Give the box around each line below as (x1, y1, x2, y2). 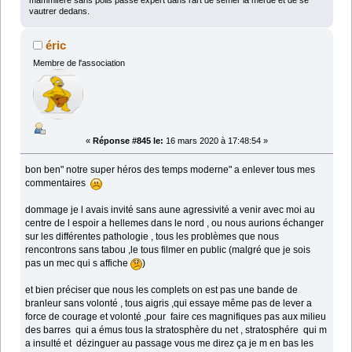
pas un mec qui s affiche (25, 258, 131, 269)
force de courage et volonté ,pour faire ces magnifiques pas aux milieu (25, 311, 327, 323)
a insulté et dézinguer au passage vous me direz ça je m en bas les (25, 338, 314, 350)
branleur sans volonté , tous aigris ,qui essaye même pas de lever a (25, 298, 313, 310)
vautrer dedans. (28, 6, 90, 16)
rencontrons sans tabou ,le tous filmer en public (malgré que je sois (25, 244, 311, 256)
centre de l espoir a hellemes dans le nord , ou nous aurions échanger (25, 218, 324, 229)
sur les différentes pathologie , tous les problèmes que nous (25, 231, 280, 243)
